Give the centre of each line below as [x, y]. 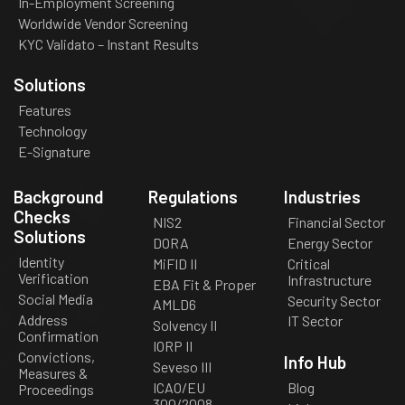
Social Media [55, 298]
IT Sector [316, 321]
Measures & [52, 372]
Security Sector [334, 300]
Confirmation [58, 335]
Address [42, 319]
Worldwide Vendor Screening [103, 23]
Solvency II [185, 325]
